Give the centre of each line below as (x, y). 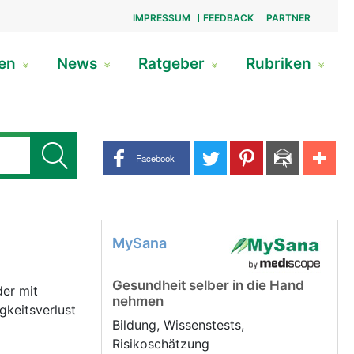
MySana (139, 243)
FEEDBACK (228, 18)
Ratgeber (173, 64)
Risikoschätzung (163, 344)
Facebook (155, 158)
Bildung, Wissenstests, (178, 325)
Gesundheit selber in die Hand (208, 285)
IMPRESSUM (161, 18)
